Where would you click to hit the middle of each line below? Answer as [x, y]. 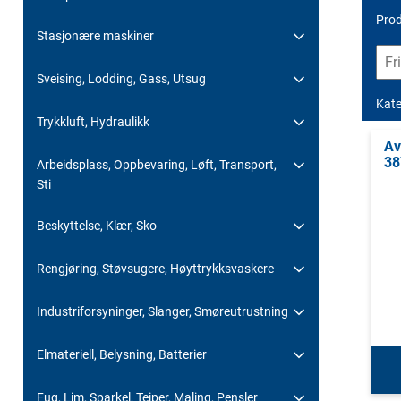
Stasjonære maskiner [95, 35]
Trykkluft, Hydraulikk [93, 121]
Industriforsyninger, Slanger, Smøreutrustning [162, 311]
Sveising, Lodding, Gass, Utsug [121, 78]
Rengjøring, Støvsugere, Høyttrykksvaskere [155, 268]
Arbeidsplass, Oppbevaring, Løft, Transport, [157, 164]
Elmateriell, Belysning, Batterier [122, 354]
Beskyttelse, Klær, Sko [97, 225]
